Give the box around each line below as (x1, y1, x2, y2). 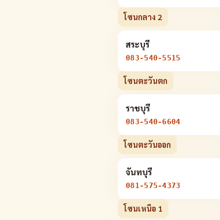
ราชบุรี (126, 103, 150, 113)
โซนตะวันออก (124, 139, 171, 150)
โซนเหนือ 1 (124, 203, 163, 214)
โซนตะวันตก (124, 76, 167, 86)
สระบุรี (126, 39, 149, 50)
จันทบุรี (126, 166, 152, 177)
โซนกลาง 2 (124, 12, 162, 22)
